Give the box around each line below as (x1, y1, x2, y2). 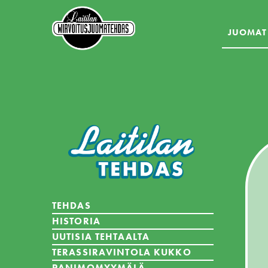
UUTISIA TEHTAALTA (52, 230, 150, 243)
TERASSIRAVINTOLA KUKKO (52, 245, 191, 258)
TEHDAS (52, 199, 91, 212)
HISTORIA (52, 214, 100, 227)
